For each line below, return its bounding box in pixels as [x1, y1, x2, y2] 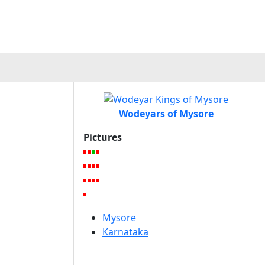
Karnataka [102, 225, 148, 238]
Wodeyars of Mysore [118, 106, 214, 120]
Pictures [83, 130, 122, 144]
